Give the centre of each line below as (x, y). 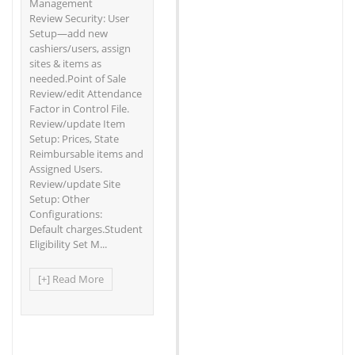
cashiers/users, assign (80, 49)
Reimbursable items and (86, 154)
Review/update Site (75, 184)
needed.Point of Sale (78, 79)
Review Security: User (79, 19)
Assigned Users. (66, 169)
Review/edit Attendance (86, 94)
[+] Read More (71, 279)
